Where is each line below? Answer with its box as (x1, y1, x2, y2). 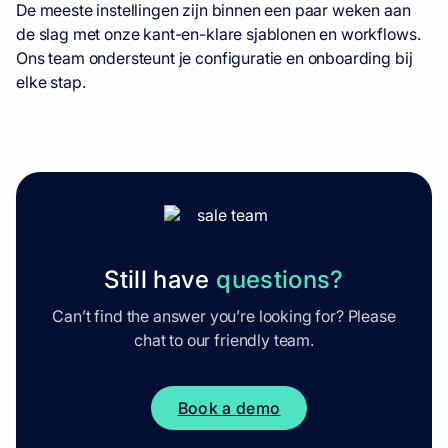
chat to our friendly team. (134, 330, 314, 351)
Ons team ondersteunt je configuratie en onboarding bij (16, 47, 413, 68)
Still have (104, 265, 217, 295)
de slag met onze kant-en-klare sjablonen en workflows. (16, 23, 421, 44)
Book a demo (177, 398, 281, 419)
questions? (216, 265, 344, 295)
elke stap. (16, 71, 86, 92)
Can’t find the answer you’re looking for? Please (52, 306, 396, 327)
